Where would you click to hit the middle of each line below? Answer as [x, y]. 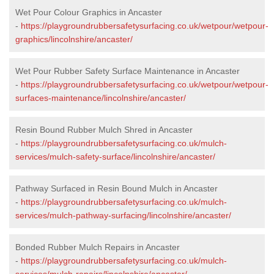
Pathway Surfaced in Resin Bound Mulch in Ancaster [117, 188]
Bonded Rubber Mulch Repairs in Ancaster [98, 247]
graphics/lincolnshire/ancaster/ [74, 39]
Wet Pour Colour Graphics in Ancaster [89, 12]
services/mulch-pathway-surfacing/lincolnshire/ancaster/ [123, 215]
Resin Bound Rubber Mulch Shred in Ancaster [104, 129]
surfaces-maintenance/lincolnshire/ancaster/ [101, 98]
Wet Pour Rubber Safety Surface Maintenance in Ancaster [128, 71]
